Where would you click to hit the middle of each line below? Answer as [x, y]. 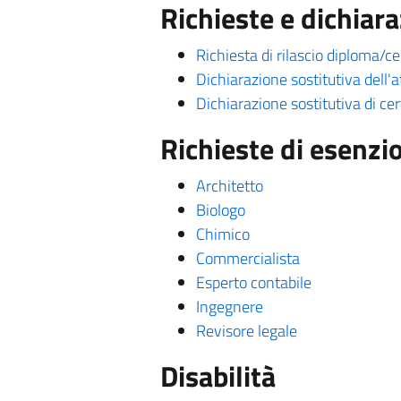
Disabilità [218, 376]
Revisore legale [246, 331]
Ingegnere [229, 307]
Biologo [220, 210]
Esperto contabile [253, 282]
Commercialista [247, 258]
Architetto [229, 186]
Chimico [222, 234]
